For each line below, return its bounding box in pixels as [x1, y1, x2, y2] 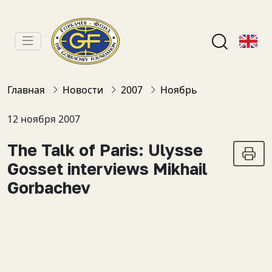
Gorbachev [7, 178, 90, 197]
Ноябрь [160, 83, 197, 97]
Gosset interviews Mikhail [7, 159, 208, 178]
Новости [63, 83, 103, 97]
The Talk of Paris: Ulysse [7, 140, 203, 160]
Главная [7, 83, 45, 97]
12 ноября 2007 [7, 112, 80, 126]
